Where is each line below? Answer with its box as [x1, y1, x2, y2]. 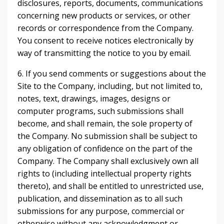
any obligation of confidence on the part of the [17, 143, 192, 154]
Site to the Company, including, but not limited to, [17, 80, 202, 91]
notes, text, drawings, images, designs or [17, 93, 170, 104]
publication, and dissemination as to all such [17, 193, 182, 204]
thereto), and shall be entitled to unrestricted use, [17, 180, 203, 191]
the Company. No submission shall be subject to [17, 130, 197, 141]
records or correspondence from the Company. [17, 22, 193, 33]
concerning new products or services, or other [17, 10, 190, 21]
